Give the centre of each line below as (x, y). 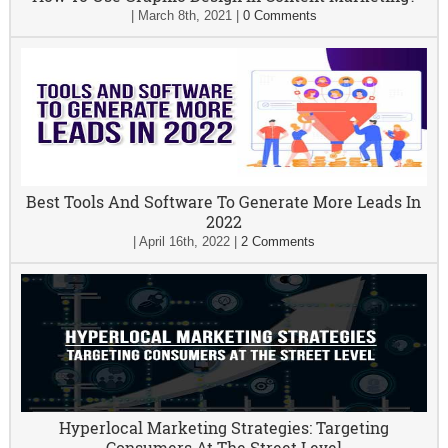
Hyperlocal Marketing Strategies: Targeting (223, 427)
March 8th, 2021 (184, 15)
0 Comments (279, 15)
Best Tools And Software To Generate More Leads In (224, 201)
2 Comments (277, 241)
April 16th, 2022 (184, 241)
